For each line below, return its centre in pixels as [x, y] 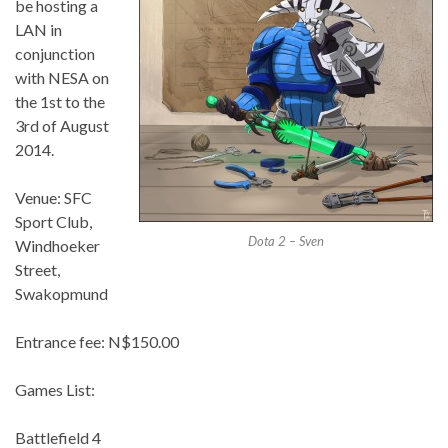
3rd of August [62, 126]
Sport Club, [53, 222]
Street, [37, 270]
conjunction [55, 54]
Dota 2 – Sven [286, 241]
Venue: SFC [53, 198]
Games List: [55, 390]
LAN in [38, 30]
